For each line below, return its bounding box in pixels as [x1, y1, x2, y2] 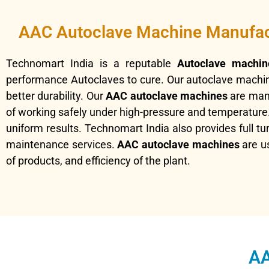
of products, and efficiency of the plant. [6, 154, 190, 168]
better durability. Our [6, 89, 106, 103]
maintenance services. [6, 138, 118, 151]
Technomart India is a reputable [6, 57, 178, 70]
